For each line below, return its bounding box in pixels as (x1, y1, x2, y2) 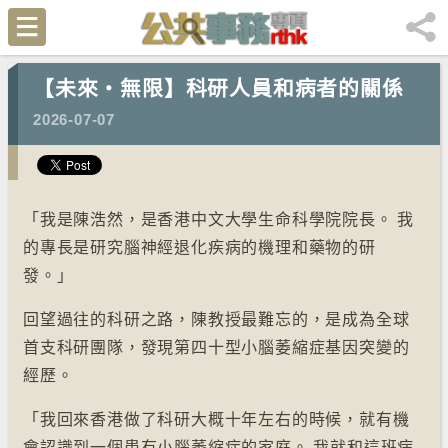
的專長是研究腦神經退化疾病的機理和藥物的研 (23, 239, 376, 256)
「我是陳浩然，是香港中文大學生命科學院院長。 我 (23, 211, 415, 228)
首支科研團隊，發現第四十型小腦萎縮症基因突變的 (23, 339, 410, 356)
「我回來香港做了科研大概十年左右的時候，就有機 (23, 411, 410, 428)
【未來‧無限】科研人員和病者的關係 (33, 77, 404, 100)
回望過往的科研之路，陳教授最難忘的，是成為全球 (23, 311, 410, 328)
